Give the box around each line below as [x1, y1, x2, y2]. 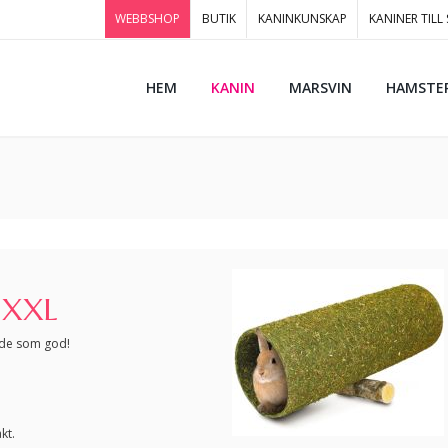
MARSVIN [289, 78, 352, 97]
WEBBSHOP [115, 10, 180, 27]
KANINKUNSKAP [258, 10, 347, 27]
